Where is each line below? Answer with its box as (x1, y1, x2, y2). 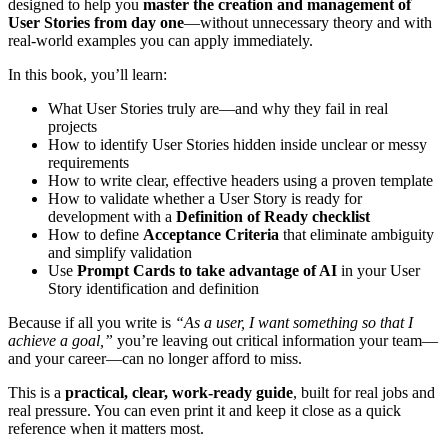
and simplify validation (48, 244, 192, 262)
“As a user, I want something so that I (175, 314, 413, 332)
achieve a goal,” (8, 332, 113, 350)
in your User (341, 262, 420, 280)
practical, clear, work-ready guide (65, 384, 293, 402)
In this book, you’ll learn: (8, 66, 167, 84)
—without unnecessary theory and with (184, 14, 432, 32)
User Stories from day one (8, 14, 184, 32)
